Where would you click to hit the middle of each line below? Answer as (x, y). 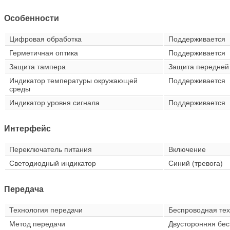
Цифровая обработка (45, 39)
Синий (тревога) (196, 164)
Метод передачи (37, 224)
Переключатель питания (51, 150)
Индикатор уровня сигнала (54, 103)
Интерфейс (27, 129)
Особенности (32, 18)
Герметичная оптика (44, 53)
